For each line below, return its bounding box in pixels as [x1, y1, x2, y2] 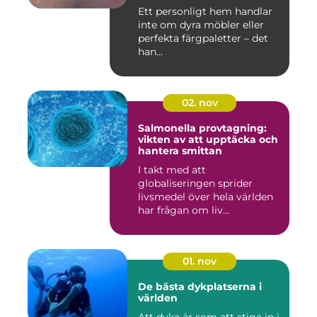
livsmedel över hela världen [138, 190, 273, 204]
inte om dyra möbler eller [138, 18, 264, 32]
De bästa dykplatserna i [138, 280, 262, 294]
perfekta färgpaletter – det [138, 32, 268, 45]
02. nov [181, 96, 218, 110]
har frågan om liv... [138, 204, 229, 217]
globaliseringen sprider [138, 177, 253, 190]
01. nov [183, 255, 217, 268]
